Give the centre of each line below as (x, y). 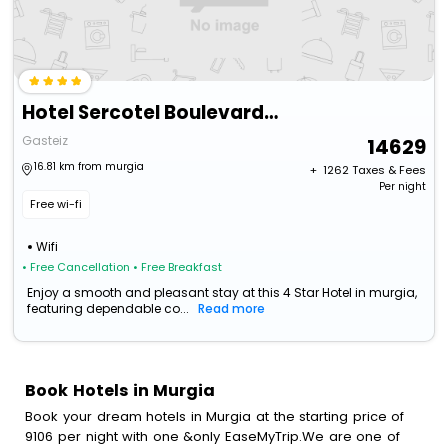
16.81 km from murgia (89, 167)
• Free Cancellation (76, 267)
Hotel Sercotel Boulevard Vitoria (271, 113)
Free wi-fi (56, 204)
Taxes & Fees (388, 170)
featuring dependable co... (108, 309)
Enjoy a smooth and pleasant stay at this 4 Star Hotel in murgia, (222, 293)
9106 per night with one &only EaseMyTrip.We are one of (212, 436)
